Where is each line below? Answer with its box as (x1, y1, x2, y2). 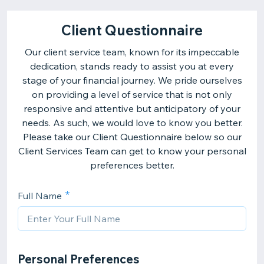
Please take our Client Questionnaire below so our (22, 131, 242, 143)
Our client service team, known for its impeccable (25, 46, 239, 58)
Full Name (18, 190, 62, 202)
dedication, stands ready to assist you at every (30, 60, 234, 72)
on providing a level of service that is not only (32, 88, 232, 100)
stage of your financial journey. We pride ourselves (22, 74, 242, 86)
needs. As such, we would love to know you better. (21, 117, 243, 128)
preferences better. (90, 159, 174, 171)
